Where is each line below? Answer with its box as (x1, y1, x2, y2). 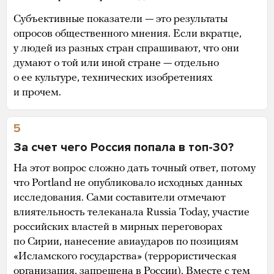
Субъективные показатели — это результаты (13, 13, 228, 25)
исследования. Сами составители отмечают (13, 191, 226, 204)
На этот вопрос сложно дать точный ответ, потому (13, 162, 256, 174)
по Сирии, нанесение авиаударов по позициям (13, 235, 239, 248)
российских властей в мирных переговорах (13, 221, 223, 233)
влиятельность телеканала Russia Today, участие (13, 206, 250, 218)
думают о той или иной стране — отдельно (13, 57, 219, 69)
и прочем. (13, 86, 61, 98)
